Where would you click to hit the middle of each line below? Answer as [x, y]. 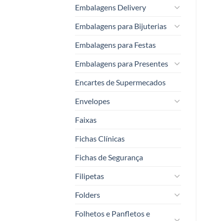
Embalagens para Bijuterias [121, 26]
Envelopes [92, 101]
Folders [88, 194]
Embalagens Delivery [110, 7]
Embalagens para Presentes [122, 63]
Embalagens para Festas [115, 44]
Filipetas [90, 176]
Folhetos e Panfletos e [112, 213]
